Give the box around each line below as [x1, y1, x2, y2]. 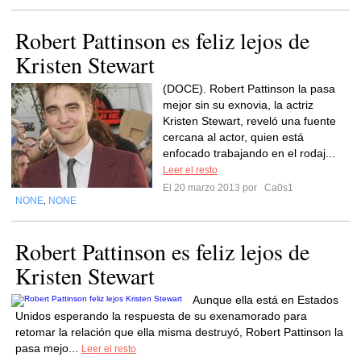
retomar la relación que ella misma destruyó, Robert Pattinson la [15, 326, 343, 338]
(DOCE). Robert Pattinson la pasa [163, 82, 335, 95]
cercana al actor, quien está [163, 131, 304, 143]
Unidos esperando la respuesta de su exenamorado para [15, 309, 307, 322]
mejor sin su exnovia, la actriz [163, 98, 313, 111]
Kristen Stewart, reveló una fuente [163, 114, 336, 127]
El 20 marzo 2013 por [163, 182, 262, 193]
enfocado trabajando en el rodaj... [163, 147, 335, 160]
